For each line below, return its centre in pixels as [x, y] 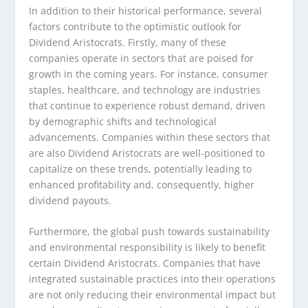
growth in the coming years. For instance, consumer [149, 74]
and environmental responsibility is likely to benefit [147, 247]
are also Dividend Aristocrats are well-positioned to [147, 153]
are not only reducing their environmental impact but [153, 295]
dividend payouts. [70, 200]
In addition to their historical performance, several [146, 10]
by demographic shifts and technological [123, 121]
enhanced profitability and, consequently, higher [142, 184]
